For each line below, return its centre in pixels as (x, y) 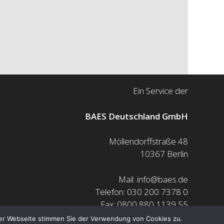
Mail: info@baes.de (153, 179)
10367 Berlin (164, 154)
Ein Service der (160, 91)
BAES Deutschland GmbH (136, 116)
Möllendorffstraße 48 (148, 141)
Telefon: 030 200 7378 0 (141, 191)
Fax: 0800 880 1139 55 (144, 204)
